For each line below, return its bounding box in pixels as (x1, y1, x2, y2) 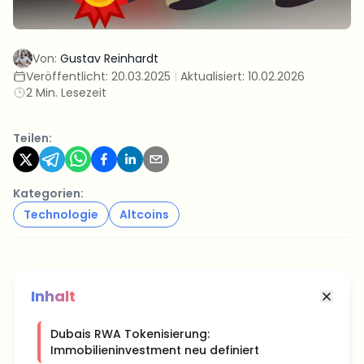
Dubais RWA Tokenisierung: (50, 326, 210, 342)
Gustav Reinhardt (60, 50, 158, 67)
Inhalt (31, 286, 76, 306)
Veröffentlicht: (26, 68, 111, 84)
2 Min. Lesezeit (26, 84, 106, 101)
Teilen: (13, 130, 52, 146)
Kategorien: (13, 185, 84, 201)
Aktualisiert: (180, 68, 248, 84)
